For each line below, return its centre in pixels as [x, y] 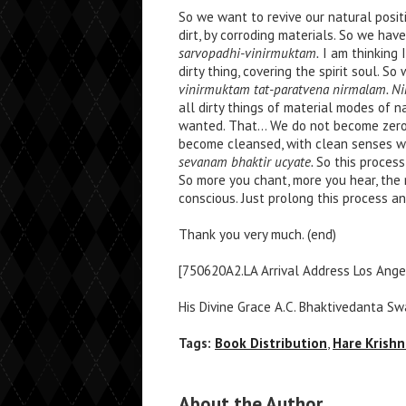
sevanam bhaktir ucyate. [247, 162]
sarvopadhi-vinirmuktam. [249, 53]
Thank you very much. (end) [257, 234]
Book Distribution [271, 343]
